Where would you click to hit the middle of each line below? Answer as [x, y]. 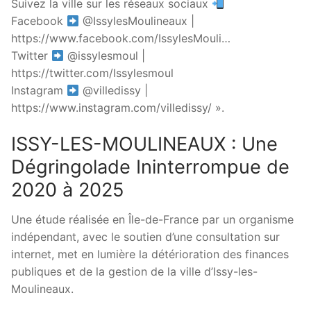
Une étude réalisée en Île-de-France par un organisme [152, 220]
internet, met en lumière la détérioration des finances [150, 254]
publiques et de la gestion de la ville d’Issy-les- [134, 272]
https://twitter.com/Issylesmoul [92, 73]
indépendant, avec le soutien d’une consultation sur [145, 237]
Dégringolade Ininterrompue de [150, 167]
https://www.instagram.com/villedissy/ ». [118, 108]
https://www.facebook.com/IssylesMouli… [121, 39]
